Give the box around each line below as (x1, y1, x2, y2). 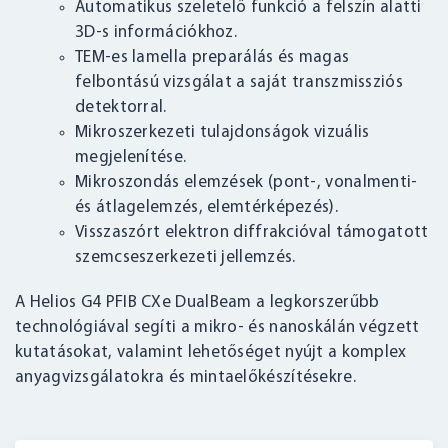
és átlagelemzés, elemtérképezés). (75, 199, 338, 217)
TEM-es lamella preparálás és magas (75, 49, 350, 67)
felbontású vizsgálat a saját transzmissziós (75, 74, 403, 92)
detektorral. (75, 99, 167, 117)
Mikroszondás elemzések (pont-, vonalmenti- (75, 174, 418, 192)
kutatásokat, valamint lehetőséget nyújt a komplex (15, 344, 407, 362)
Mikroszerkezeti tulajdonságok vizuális (75, 124, 370, 142)
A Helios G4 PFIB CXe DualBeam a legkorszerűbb (15, 294, 380, 312)
